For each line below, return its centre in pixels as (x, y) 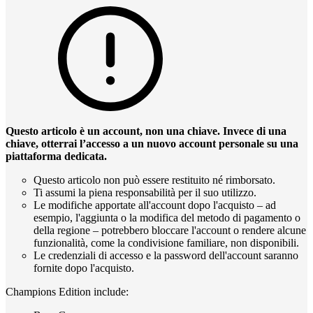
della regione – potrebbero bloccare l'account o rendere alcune (170, 230)
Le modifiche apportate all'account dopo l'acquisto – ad (155, 205)
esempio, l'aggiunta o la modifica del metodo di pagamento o (167, 217)
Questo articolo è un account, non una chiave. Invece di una (146, 131)
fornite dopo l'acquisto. (84, 268)
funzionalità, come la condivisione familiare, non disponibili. (166, 242)
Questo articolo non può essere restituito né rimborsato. (154, 180)
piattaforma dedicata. (56, 156)
